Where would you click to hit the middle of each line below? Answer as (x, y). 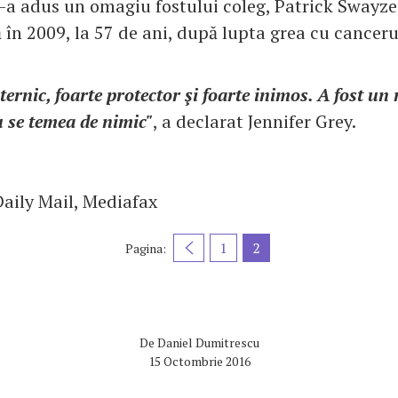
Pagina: (146, 248)
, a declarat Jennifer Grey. (255, 122)
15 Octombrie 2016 (199, 362)
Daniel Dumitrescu (208, 343)
